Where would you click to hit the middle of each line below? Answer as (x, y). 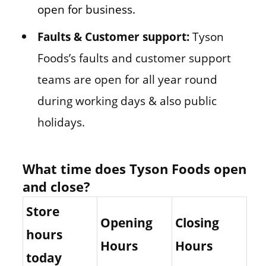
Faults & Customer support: (115, 36)
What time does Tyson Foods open (134, 168)
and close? (56, 186)
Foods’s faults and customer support (134, 58)
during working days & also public (127, 100)
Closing (197, 222)
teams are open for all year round (127, 79)
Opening (126, 222)
